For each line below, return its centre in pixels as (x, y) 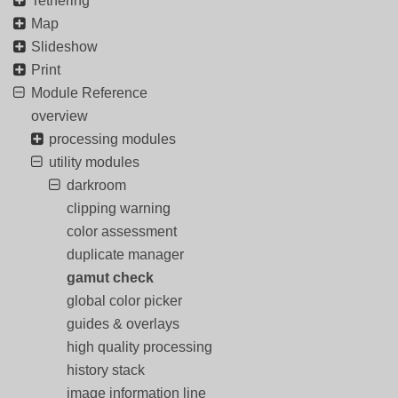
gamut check (110, 278)
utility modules (94, 163)
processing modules (112, 139)
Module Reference (89, 93)
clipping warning (119, 209)
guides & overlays (123, 324)
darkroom (96, 186)
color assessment (122, 232)
